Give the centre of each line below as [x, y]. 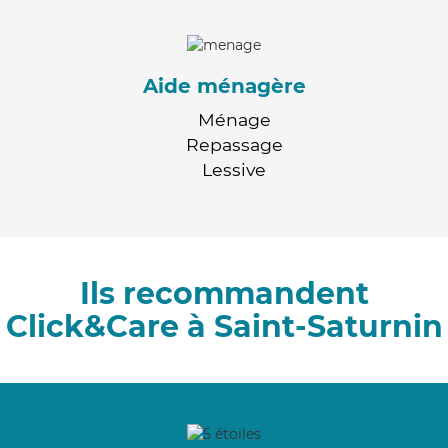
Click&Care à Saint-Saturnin [224, 326]
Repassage [234, 144]
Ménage [234, 119]
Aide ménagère [224, 85]
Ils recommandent [224, 293]
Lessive [234, 169]
